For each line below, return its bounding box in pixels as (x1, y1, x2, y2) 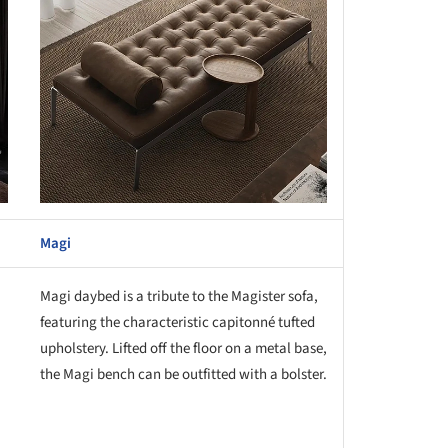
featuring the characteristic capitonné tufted (40, 311, 315, 333)
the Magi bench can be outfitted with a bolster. (40, 363, 327, 385)
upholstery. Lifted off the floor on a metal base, (40, 337, 327, 359)
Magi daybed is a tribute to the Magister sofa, (40, 285, 318, 307)
